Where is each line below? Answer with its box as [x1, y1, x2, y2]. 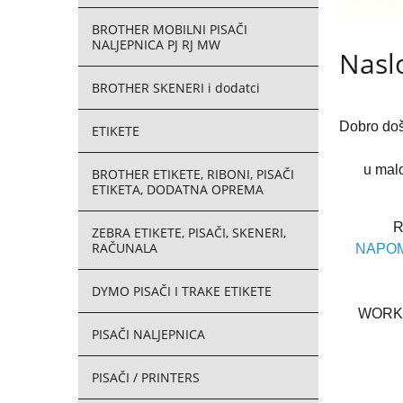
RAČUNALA [92, 239, 157, 256]
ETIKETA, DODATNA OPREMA [92, 181, 264, 198]
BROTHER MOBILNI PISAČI [92, 21, 247, 38]
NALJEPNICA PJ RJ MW [92, 36, 220, 53]
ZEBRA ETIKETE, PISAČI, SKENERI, [92, 224, 286, 241]
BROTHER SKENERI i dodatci [92, 79, 260, 96]
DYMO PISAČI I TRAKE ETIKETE [92, 282, 272, 300]
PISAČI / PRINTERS [92, 369, 200, 386]
